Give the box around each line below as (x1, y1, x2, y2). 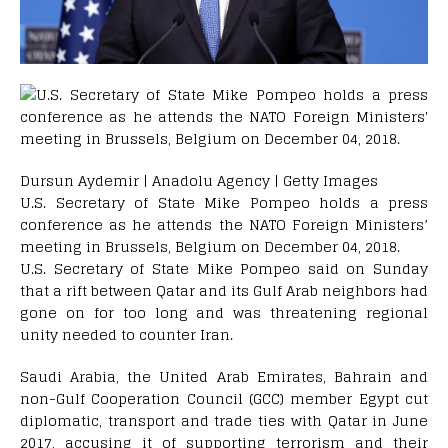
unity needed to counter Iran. (20, 322, 233, 348)
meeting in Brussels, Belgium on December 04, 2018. (20, 234, 400, 260)
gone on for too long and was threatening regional (20, 300, 428, 326)
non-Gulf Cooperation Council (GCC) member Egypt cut (20, 386, 428, 412)
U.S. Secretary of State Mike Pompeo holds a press (20, 190, 428, 216)
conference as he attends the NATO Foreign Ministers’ (20, 212, 428, 238)
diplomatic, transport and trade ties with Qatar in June (20, 408, 428, 434)
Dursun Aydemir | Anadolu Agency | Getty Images (20, 168, 378, 194)
